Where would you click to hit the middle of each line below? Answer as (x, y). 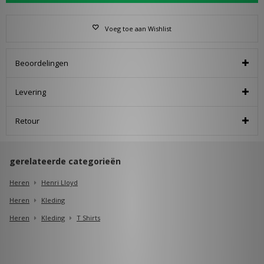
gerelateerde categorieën (65, 161)
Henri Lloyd (60, 182)
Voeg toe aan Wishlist (138, 28)
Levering (31, 92)
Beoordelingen (42, 63)
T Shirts (88, 217)
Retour (27, 121)
